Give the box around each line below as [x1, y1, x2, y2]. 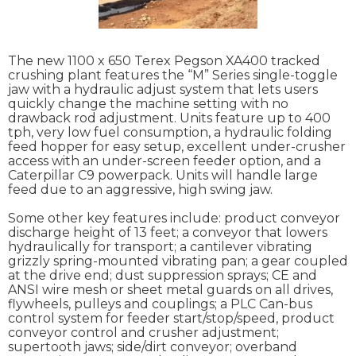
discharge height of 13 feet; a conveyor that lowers [8, 225, 327, 241]
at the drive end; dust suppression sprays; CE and [8, 268, 317, 284]
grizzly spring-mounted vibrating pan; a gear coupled [8, 253, 348, 269]
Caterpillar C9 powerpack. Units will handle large [8, 168, 318, 184]
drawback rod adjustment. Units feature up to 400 [8, 110, 331, 126]
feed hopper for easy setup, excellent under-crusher [8, 139, 346, 155]
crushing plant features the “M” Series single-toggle [8, 68, 338, 83]
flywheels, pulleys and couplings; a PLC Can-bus [8, 296, 312, 312]
